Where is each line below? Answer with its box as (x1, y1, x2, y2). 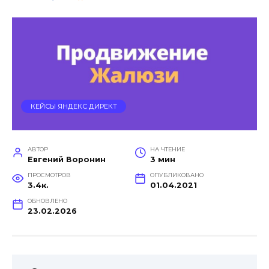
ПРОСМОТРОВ (27, 171, 71, 178)
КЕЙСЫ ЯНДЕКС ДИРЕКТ (30, 101, 117, 110)
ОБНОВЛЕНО (27, 197, 67, 204)
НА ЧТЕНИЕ (150, 145, 185, 153)
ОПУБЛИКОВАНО (150, 171, 204, 178)
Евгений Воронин (27, 154, 106, 164)
